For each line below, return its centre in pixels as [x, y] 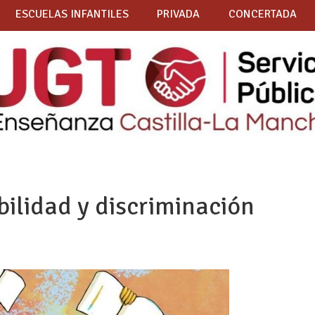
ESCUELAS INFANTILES [72, 14]
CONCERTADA [262, 14]
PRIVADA [179, 14]
